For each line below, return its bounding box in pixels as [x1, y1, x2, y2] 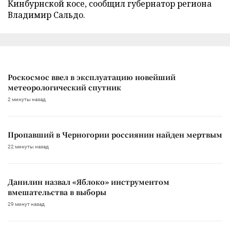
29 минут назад [8, 201, 45, 207]
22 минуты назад [8, 144, 49, 150]
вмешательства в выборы [8, 187, 106, 198]
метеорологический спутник [8, 82, 121, 93]
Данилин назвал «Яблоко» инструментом [8, 177, 169, 187]
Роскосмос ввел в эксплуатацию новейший [8, 72, 176, 83]
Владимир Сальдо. [8, 9, 85, 21]
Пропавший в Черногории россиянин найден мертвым [8, 129, 222, 140]
